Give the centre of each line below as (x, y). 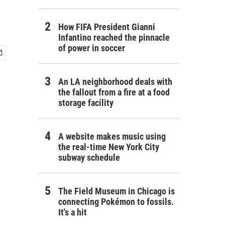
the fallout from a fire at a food (114, 92)
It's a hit (73, 212)
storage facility (86, 103)
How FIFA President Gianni (107, 27)
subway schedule (89, 157)
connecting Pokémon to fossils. (116, 202)
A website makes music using (112, 136)
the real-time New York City (109, 147)
